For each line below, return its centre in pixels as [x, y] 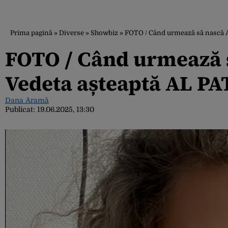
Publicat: [21, 109]
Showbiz [104, 33]
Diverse [72, 33]
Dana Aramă [27, 100]
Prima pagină [31, 33]
